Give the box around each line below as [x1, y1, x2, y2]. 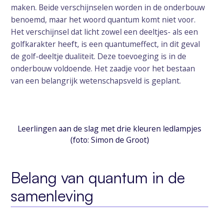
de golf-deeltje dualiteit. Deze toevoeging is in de [11, 50, 187, 62]
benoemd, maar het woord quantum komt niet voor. [11, 14, 196, 25]
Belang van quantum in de [11, 168, 185, 187]
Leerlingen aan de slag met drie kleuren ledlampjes [18, 123, 201, 134]
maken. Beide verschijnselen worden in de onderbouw [11, 1, 205, 13]
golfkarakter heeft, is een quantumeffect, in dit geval [11, 38, 200, 49]
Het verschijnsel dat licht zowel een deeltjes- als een [11, 26, 198, 37]
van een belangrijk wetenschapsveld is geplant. [11, 75, 181, 86]
